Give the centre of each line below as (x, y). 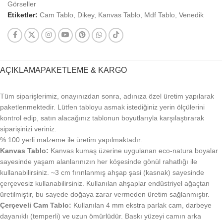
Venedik (191, 15)
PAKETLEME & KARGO (84, 70)
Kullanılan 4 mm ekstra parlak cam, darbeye (142, 205)
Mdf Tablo (160, 15)
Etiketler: (23, 15)
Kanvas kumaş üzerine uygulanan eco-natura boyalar (134, 150)
